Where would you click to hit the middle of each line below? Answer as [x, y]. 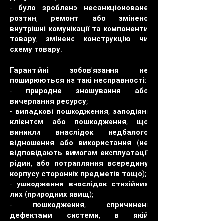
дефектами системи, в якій [79, 215]
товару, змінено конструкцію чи [79, 39]
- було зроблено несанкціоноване [79, 8]
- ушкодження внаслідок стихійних [79, 184]
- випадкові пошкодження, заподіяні [79, 111]
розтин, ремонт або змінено [79, 18]
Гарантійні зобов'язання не [79, 70]
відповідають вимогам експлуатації [79, 153]
